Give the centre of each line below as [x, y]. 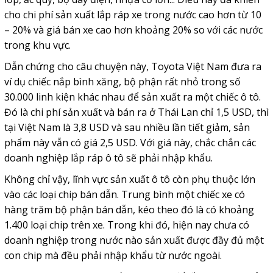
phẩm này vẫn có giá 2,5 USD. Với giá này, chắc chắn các [130, 142]
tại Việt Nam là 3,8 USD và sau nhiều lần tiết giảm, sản [127, 127]
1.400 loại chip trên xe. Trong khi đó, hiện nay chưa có [126, 225]
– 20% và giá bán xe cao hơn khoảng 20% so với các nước [133, 30]
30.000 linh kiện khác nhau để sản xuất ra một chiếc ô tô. [132, 97]
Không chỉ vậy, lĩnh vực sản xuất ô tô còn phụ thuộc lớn [129, 179]
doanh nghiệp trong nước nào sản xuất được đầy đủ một [134, 240]
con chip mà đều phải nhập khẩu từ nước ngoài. [113, 255]
